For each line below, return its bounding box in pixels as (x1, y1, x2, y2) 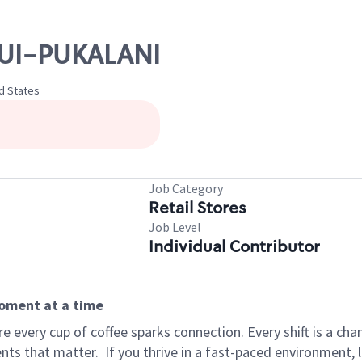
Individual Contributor (149, 236, 320, 257)
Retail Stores (149, 197, 246, 218)
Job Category (149, 180, 223, 196)
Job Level (149, 219, 201, 235)
